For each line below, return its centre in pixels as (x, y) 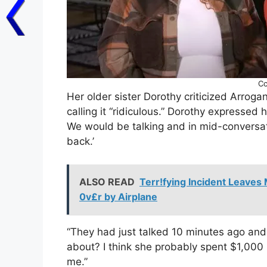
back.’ (80, 142)
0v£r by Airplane (118, 196)
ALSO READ (107, 181)
